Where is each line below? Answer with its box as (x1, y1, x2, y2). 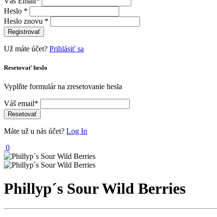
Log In (66, 127, 87, 136)
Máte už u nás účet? (4, 127, 66, 136)
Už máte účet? (4, 44, 49, 53)
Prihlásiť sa (49, 44, 84, 53)
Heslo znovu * (4, 16, 48, 25)
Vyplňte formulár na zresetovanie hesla (4, 82, 122, 91)
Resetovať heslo (4, 63, 47, 71)
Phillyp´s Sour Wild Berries (4, 180, 186, 198)
